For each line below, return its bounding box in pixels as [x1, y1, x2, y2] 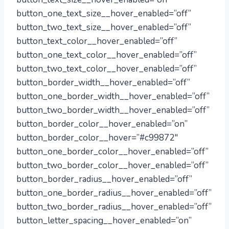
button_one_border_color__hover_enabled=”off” [16, 146, 209, 157]
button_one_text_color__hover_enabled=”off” [16, 49, 197, 61]
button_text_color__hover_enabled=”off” [16, 35, 177, 47]
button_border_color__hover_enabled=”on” [16, 118, 188, 130]
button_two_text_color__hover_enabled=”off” [16, 63, 197, 75]
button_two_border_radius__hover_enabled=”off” [16, 201, 212, 213]
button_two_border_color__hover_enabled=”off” [16, 159, 209, 171]
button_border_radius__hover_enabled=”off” [16, 173, 192, 185]
